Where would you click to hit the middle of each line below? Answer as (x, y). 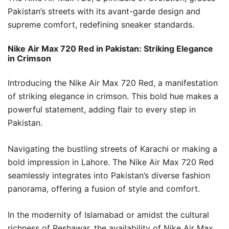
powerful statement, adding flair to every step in (102, 109)
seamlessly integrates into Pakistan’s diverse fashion (109, 175)
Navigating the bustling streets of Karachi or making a (112, 149)
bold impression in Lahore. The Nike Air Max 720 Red (111, 162)
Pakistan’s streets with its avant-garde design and (104, 11)
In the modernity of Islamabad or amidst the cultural (108, 215)
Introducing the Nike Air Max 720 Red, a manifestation (113, 83)
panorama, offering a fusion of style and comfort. (104, 189)
